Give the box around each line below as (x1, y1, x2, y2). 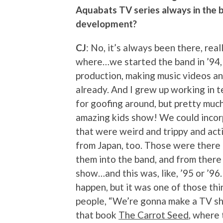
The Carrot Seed (118, 209, 189, 221)
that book (76, 209, 118, 221)
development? (76, 18, 137, 30)
